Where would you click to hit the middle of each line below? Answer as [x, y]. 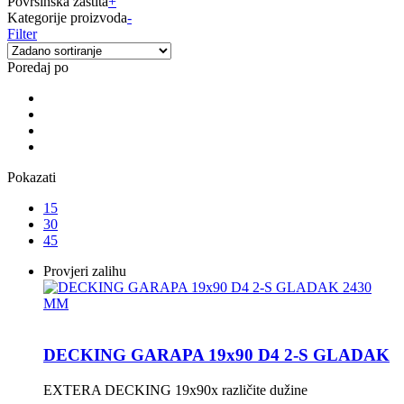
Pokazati [32, 178]
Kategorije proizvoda [67, 18]
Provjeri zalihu [85, 271]
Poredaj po [38, 68]
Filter [22, 34]
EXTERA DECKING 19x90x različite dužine [175, 390]
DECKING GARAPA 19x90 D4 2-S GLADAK [216, 354]
